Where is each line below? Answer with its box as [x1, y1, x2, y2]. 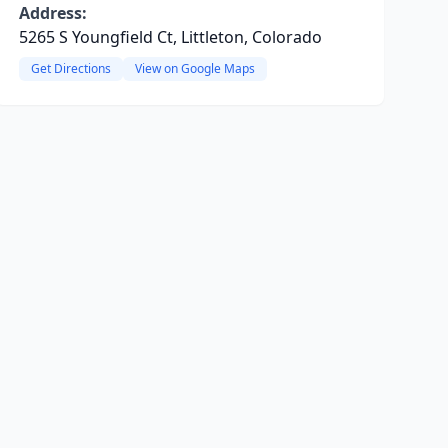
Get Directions [30, 60, 111, 77]
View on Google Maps [134, 60, 255, 77]
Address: [18, 2, 87, 24]
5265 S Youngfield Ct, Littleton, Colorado [18, 26, 322, 48]
